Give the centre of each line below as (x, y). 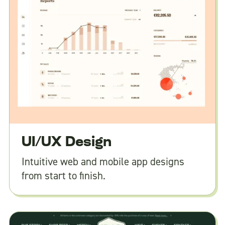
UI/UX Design (66, 143)
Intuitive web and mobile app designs (103, 162)
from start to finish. (63, 176)
